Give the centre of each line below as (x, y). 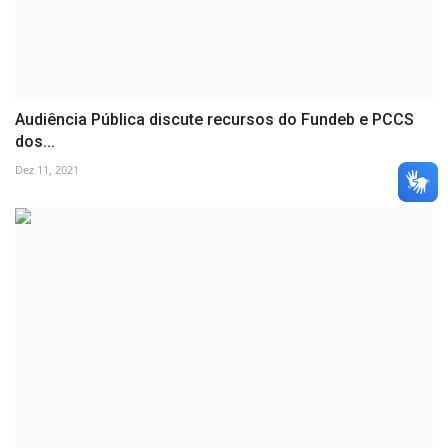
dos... (35, 142)
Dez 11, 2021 (47, 170)
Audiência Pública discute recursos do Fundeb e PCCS (214, 120)
